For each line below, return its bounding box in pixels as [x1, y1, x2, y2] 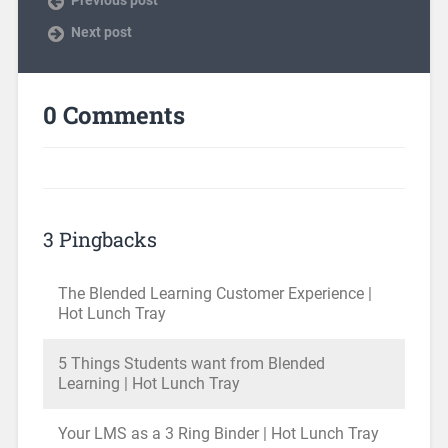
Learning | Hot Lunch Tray [57, 374, 240, 394]
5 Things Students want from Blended [57, 354, 325, 374]
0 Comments [42, 99, 185, 132]
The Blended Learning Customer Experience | [57, 284, 372, 304]
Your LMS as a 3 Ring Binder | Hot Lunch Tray [57, 424, 379, 444]
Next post [70, 23, 132, 40]
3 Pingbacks [42, 226, 157, 253]
